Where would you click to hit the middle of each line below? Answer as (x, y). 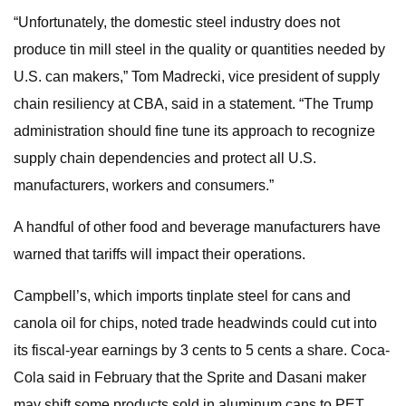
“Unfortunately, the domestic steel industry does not (177, 22)
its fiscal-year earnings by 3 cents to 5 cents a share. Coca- (202, 350)
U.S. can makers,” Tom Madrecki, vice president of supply (197, 77)
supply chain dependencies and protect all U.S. (165, 158)
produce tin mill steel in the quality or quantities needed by (199, 49)
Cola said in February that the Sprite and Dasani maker (190, 377)
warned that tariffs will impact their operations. (159, 254)
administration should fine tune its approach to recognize (194, 131)
